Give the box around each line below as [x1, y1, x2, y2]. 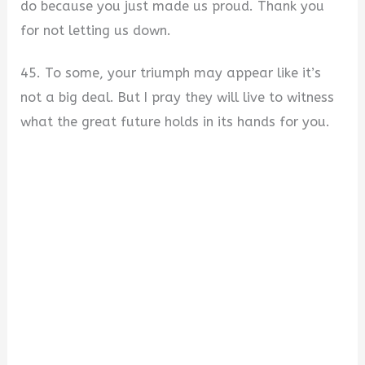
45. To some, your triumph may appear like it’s [20, 65, 322, 81]
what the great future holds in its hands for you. [20, 114, 331, 130]
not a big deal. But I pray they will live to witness [20, 90, 335, 106]
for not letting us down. [20, 22, 172, 38]
